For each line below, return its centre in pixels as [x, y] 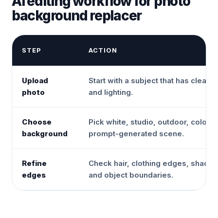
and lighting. [111, 92]
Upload [35, 81]
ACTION [103, 50]
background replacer [77, 16]
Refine [34, 163]
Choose [37, 122]
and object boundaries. [131, 175]
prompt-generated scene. [136, 134]
